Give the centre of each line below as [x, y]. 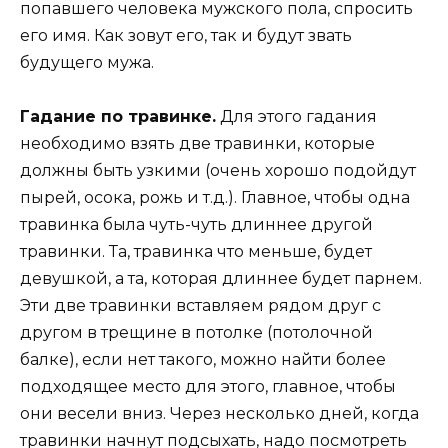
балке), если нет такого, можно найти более [203, 359]
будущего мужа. [87, 62]
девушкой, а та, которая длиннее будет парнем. [221, 278]
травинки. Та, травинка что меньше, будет [196, 251]
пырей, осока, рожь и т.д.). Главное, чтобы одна [215, 197]
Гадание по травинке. [118, 116]
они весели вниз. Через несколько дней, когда [219, 413]
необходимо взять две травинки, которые [197, 143]
